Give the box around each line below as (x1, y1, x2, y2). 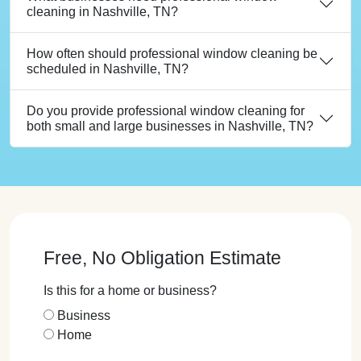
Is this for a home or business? (44, 283, 217, 297)
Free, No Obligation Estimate (44, 247, 281, 268)
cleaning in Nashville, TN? (27, 4, 178, 19)
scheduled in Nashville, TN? (27, 61, 189, 76)
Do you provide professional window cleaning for (27, 103, 305, 118)
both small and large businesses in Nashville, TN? (27, 118, 313, 133)
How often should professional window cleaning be (27, 46, 317, 60)
